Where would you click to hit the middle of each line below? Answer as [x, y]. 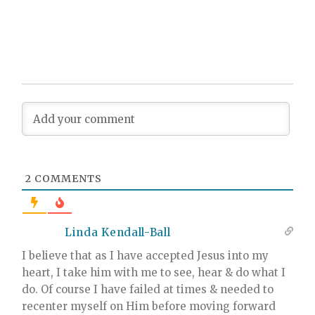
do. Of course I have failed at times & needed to [148, 290]
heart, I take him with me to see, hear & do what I [154, 273]
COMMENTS [67, 179]
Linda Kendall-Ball [118, 233]
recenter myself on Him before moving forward [149, 307]
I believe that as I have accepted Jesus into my [145, 256]
